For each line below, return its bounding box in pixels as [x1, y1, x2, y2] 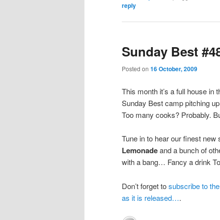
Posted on [122, 64, 150, 73]
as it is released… [122, 192, 179, 203]
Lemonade [122, 145, 158, 156]
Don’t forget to [122, 180, 168, 191]
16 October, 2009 [150, 64, 197, 74]
